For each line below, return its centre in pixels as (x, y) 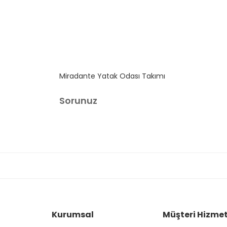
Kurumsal (73, 215)
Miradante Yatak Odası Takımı (112, 76)
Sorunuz (78, 101)
